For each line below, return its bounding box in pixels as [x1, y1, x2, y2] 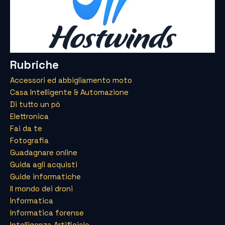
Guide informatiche [10, 171, 81, 181]
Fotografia [10, 135, 49, 145]
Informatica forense [10, 207, 84, 217]
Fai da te [10, 123, 42, 133]
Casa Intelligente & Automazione [10, 87, 129, 97]
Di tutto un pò [10, 99, 60, 109]
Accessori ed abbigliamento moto [10, 75, 132, 85]
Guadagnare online [10, 147, 77, 157]
